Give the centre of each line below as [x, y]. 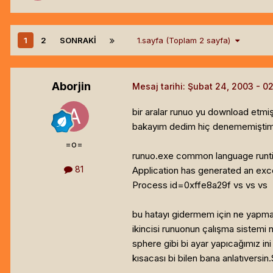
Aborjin [71, 86]
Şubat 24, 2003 [221, 86]
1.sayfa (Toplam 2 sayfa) [186, 40]
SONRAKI [78, 40]
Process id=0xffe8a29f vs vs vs [200, 185]
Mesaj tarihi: [160, 86]
